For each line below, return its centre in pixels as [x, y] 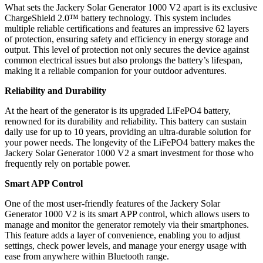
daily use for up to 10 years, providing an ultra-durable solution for [128, 131]
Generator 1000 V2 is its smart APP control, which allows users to [127, 214]
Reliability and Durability [55, 90]
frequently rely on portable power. [68, 163]
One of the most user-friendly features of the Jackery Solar [112, 203]
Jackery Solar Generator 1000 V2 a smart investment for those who [129, 153]
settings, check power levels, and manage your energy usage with [126, 245]
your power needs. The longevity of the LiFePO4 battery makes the [130, 142]
